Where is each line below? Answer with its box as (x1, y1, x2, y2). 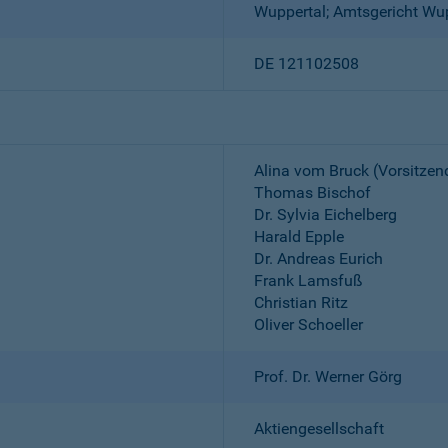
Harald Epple (254, 227, 344, 246)
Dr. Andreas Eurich (254, 249, 383, 268)
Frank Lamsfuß (254, 271, 363, 290)
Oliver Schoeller (254, 315, 363, 334)
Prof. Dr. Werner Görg (254, 367, 402, 386)
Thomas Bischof (254, 183, 371, 202)
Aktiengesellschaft (254, 419, 384, 438)
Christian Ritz (254, 293, 348, 312)
